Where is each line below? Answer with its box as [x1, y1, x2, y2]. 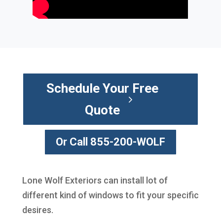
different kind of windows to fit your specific [22, 189, 199, 200]
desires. [22, 204, 53, 215]
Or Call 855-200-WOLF [55, 136, 165, 148]
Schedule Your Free [46, 80, 158, 96]
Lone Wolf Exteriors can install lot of [22, 175, 168, 185]
